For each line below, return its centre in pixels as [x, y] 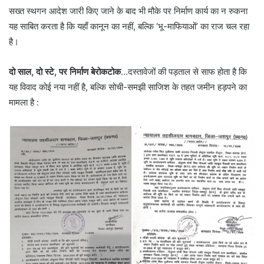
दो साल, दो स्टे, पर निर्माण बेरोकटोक [65, 71]
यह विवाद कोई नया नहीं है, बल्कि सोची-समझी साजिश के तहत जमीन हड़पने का [128, 87]
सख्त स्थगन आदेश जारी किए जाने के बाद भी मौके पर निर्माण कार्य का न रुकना [128, 11]
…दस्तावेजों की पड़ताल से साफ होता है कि [184, 71]
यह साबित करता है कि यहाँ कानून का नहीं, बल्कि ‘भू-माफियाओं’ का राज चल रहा [129, 26]
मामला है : [24, 102]
